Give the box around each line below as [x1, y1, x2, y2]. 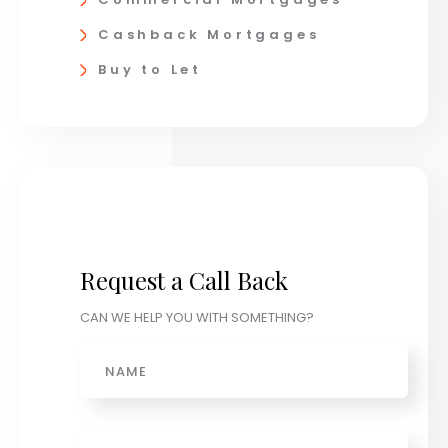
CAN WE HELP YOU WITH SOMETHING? [80, 308, 314, 327]
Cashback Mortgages [98, 24, 320, 44]
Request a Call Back [80, 264, 288, 296]
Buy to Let [98, 59, 202, 79]
